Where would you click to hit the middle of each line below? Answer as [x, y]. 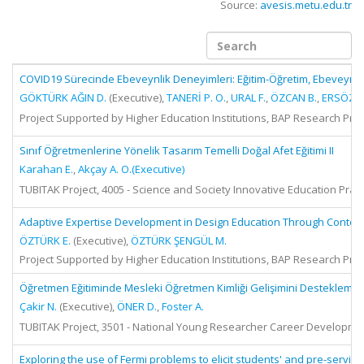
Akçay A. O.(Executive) [131, 169]
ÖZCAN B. [294, 97]
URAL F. [248, 97]
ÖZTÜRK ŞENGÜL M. [179, 240]
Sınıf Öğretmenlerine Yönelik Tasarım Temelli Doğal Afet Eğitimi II [177, 150]
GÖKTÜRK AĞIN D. [63, 97]
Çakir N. [38, 306]
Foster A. [183, 306]
